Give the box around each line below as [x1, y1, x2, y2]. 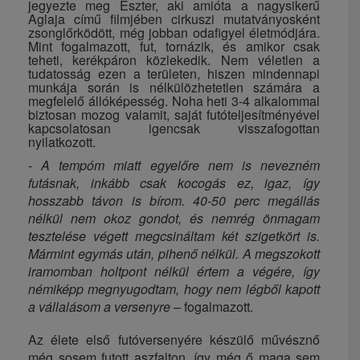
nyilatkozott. [28, 132, 96, 151]
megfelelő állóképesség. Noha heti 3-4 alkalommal [28, 91, 320, 110]
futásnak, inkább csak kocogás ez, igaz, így [28, 173, 320, 192]
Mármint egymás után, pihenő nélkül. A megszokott [28, 243, 320, 263]
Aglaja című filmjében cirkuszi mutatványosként [28, 9, 320, 28]
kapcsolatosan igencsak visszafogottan [28, 118, 320, 137]
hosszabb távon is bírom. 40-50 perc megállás [28, 190, 320, 210]
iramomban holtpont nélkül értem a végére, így [28, 261, 320, 280]
